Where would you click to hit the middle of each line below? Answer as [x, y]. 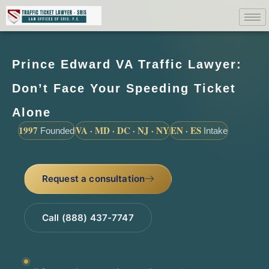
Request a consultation [93, 178]
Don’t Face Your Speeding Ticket [124, 88]
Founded [56, 130]
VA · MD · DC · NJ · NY [122, 130]
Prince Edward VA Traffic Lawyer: [127, 64]
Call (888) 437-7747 [88, 217]
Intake [214, 130]
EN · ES [186, 130]
